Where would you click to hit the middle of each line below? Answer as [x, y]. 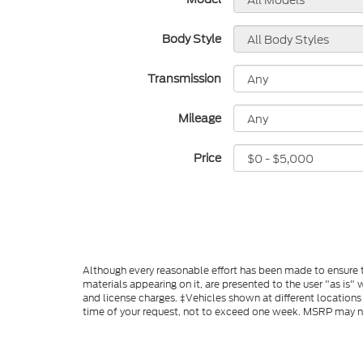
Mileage [200, 118]
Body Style [192, 39]
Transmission [184, 79]
